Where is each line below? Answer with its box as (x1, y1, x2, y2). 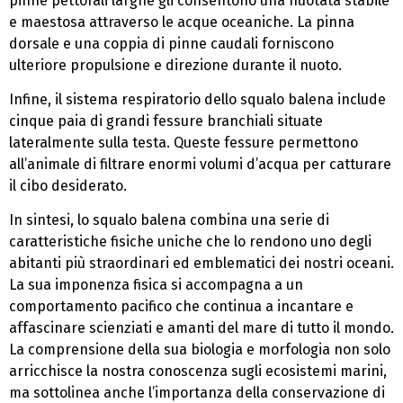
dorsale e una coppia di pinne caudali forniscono (9, 34, 334, 52)
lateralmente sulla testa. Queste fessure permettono (9, 133, 358, 151)
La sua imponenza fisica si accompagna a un (9, 276, 303, 294)
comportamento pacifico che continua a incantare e (9, 298, 354, 316)
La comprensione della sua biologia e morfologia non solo (9, 341, 390, 359)
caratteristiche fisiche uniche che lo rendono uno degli (9, 233, 372, 251)
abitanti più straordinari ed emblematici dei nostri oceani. (9, 255, 394, 273)
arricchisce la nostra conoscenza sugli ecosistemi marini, (9, 363, 387, 381)
